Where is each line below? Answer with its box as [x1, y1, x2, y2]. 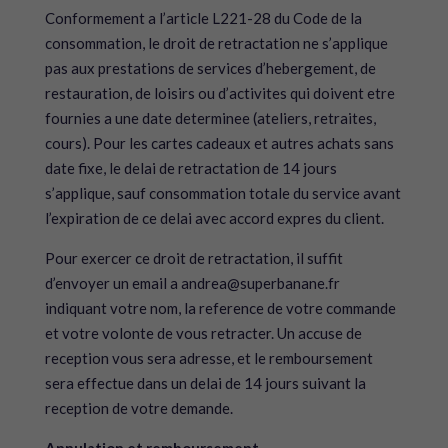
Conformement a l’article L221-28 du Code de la [44, 9, 362, 27]
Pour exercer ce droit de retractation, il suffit [44, 249, 343, 267]
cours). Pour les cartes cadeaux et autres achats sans [44, 134, 394, 152]
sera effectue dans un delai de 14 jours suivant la [44, 374, 366, 392]
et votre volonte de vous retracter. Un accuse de [44, 324, 362, 342]
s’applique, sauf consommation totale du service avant [44, 184, 401, 202]
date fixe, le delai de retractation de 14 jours [44, 159, 337, 177]
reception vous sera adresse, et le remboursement [44, 349, 373, 367]
